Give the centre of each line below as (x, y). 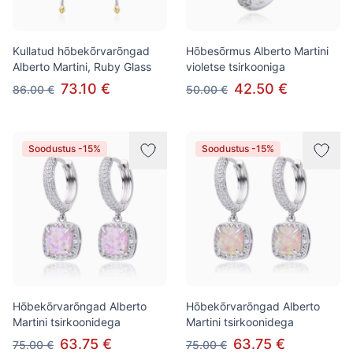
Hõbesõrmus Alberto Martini (257, 51)
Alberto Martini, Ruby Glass (82, 67)
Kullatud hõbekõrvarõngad (81, 51)
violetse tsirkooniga (236, 67)
